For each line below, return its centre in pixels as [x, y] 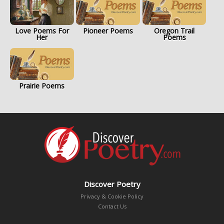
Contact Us [112, 206]
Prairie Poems [42, 85]
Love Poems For [42, 31]
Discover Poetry [112, 184]
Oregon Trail [174, 31]
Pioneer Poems [108, 31]
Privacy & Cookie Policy [112, 196]
